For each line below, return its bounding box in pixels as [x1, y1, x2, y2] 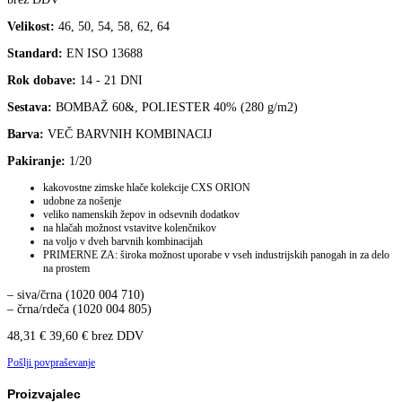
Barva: [7, 127, 44, 142]
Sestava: [7, 100, 52, 115]
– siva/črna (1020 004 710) [7, 288, 144, 302]
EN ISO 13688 [63, 47, 143, 61]
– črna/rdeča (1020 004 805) [7, 302, 152, 317]
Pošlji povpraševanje [7, 356, 95, 370]
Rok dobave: [7, 74, 76, 88]
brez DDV [88, 329, 144, 344]
